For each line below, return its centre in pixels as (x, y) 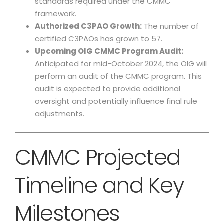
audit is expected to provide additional (108, 89)
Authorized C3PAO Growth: (88, 26)
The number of (170, 26)
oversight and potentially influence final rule (116, 101)
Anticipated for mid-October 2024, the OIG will (121, 64)
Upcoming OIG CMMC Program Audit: (109, 51)
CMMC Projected (98, 157)
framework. (56, 14)
